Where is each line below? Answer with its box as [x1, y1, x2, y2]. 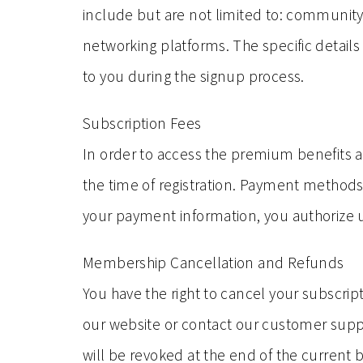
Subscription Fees [83, 113, 202, 133]
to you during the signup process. [83, 66, 305, 86]
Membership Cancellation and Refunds [83, 253, 344, 272]
